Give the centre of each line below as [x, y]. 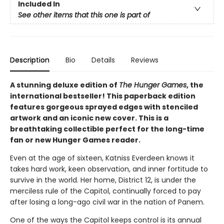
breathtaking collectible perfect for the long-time [107, 129]
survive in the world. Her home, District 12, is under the [103, 180]
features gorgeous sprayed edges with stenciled [104, 107]
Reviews [145, 60]
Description [30, 60]
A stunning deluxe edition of [64, 85]
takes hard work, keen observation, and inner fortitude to [109, 169]
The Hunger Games [153, 85]
